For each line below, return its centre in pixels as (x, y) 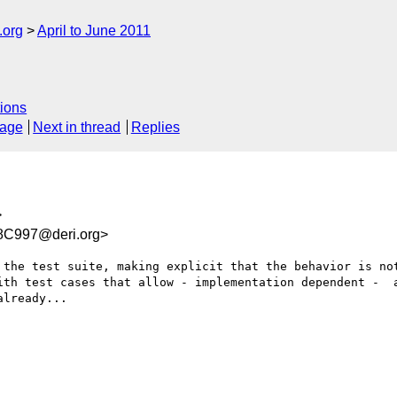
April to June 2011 (94, 31)
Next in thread (77, 128)
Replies (155, 128)
